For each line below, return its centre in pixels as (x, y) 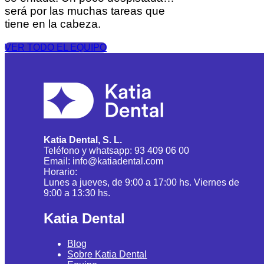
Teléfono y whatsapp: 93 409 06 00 (117, 151)
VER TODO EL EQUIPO (56, 48)
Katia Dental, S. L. (83, 140)
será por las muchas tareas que (85, 11)
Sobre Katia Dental (107, 255)
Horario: (61, 172)
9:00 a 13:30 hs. (77, 193)
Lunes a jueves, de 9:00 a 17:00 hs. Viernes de (142, 183)
